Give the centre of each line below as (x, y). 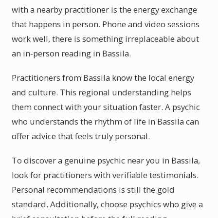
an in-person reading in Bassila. (71, 53)
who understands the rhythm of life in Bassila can (105, 121)
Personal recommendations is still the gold (93, 190)
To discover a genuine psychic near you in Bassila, (106, 160)
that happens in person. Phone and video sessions (106, 24)
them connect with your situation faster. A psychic (106, 107)
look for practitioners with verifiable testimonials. (105, 175)
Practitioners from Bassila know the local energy (103, 78)
